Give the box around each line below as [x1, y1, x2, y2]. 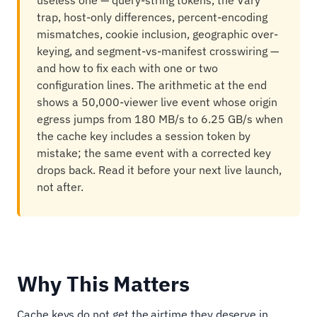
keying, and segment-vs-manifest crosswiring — [37, 44, 279, 58]
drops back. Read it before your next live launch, [37, 163, 282, 177]
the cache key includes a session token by [37, 129, 250, 143]
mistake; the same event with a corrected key [37, 146, 271, 160]
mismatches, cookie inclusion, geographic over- [37, 27, 278, 41]
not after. [37, 180, 83, 194]
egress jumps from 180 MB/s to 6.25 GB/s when [37, 112, 283, 126]
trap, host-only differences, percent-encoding [37, 10, 267, 24]
